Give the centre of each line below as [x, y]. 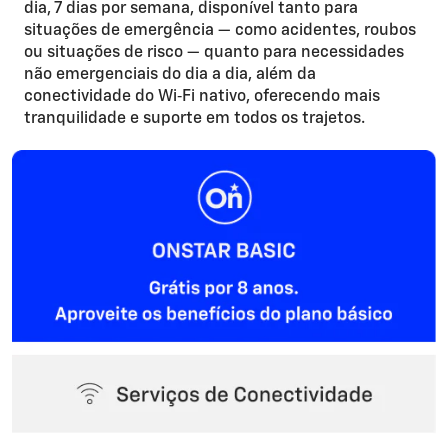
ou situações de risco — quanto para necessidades [214, 53]
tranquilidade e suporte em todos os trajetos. [194, 119]
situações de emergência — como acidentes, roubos [220, 31]
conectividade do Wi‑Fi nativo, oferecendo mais [202, 97]
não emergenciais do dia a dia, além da [170, 75]
